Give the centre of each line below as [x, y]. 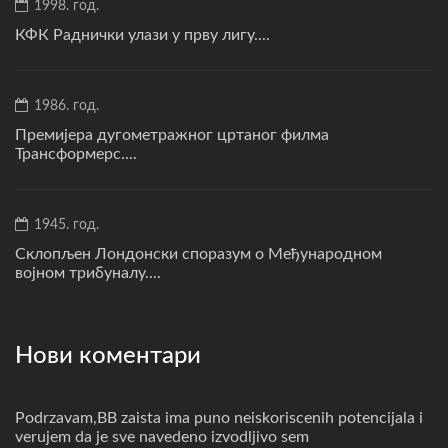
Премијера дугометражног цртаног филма [172, 134]
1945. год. [64, 224]
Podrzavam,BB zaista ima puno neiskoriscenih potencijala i [219, 417]
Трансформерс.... [76, 153]
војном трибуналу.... [88, 272]
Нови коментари [108, 355]
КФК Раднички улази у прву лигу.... [142, 34]
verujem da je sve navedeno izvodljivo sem [162, 436]
